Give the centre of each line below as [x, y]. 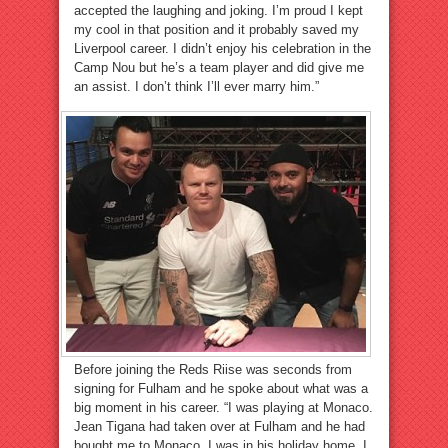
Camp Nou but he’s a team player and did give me [219, 68]
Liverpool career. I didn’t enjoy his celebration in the [222, 49]
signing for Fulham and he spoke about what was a [221, 389]
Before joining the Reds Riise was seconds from [213, 370]
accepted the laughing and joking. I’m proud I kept [218, 11]
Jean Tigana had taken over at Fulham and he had [219, 427]
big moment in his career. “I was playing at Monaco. [223, 408]
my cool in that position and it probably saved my [216, 30]
